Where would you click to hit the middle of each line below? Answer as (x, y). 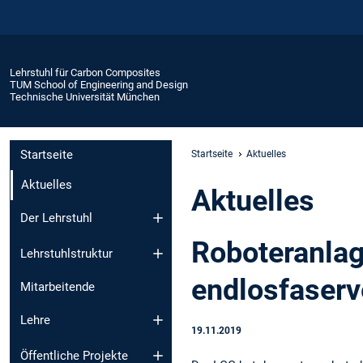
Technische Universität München (85, 96)
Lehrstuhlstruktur (66, 254)
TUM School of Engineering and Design (99, 84)
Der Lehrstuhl (56, 218)
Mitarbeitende (58, 287)
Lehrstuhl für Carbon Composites (85, 72)
